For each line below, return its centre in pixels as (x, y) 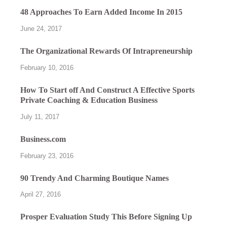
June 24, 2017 (41, 29)
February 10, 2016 (47, 68)
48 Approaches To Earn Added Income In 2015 (101, 12)
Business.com (43, 139)
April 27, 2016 (41, 195)
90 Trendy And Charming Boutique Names (94, 178)
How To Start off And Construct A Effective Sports (107, 90)
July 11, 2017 (40, 117)
